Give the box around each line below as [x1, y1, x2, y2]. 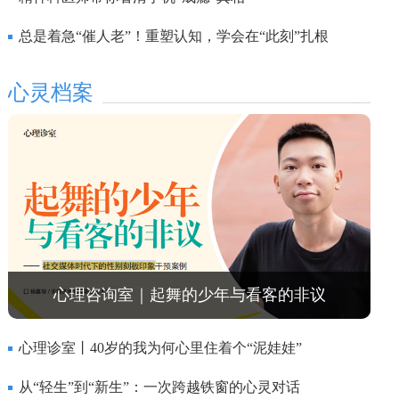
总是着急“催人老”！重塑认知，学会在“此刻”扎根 [19, 28, 329, 45]
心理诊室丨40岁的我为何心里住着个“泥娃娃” [19, 339, 302, 355]
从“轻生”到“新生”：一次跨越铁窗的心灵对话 [19, 379, 300, 395]
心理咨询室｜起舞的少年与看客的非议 [53, 285, 326, 304]
